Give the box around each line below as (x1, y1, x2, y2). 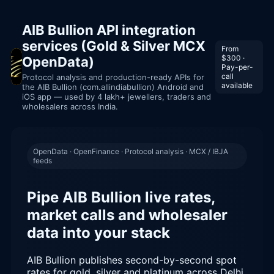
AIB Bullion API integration (21, 22, 196, 38)
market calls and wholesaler (27, 206, 228, 224)
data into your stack (27, 223, 170, 242)
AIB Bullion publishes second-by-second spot (27, 253, 237, 266)
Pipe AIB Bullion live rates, (27, 188, 215, 206)
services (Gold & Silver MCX (21, 38, 206, 54)
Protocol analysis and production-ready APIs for (21, 72, 204, 82)
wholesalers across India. (21, 102, 118, 111)
